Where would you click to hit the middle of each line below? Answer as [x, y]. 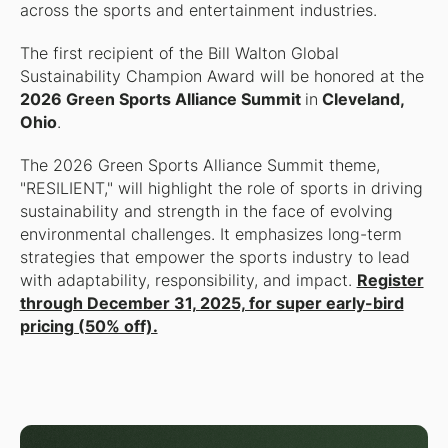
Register [390, 280]
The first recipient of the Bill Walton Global [179, 53]
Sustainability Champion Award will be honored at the [221, 76]
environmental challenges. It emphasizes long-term [210, 234]
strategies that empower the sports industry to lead [214, 257]
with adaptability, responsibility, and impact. [188, 280]
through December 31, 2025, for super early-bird [211, 303]
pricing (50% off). [88, 326]
